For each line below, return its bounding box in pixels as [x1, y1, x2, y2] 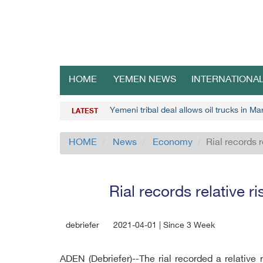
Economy [153, 137, 193, 149]
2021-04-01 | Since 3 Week [113, 221, 215, 231]
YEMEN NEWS [113, 75, 176, 86]
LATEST [72, 107, 98, 116]
